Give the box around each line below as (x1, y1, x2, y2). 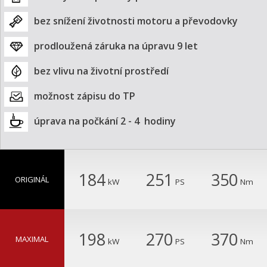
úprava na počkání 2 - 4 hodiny (34, 114, 176, 128)
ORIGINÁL (15, 174, 49, 185)
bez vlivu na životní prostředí (34, 64, 169, 78)
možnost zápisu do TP (34, 89, 135, 103)
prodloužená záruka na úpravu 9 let (34, 39, 198, 53)
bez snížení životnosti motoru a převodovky (34, 14, 238, 28)
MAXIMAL (15, 234, 49, 245)
